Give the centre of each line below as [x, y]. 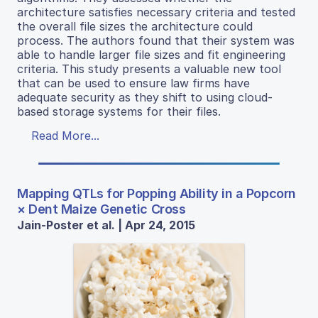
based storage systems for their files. [119, 112]
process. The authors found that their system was [156, 41]
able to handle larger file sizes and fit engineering [151, 55]
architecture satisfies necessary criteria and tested [156, 12]
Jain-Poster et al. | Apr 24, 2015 [106, 225]
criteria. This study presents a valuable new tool [149, 69]
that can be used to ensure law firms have [133, 83]
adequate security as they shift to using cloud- [145, 98]
